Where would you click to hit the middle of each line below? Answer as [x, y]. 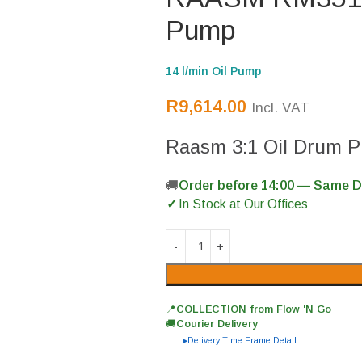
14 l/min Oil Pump [213, 71]
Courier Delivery [217, 324]
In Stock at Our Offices [243, 204]
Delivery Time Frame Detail [242, 340]
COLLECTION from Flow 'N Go [253, 309]
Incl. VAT [280, 107]
